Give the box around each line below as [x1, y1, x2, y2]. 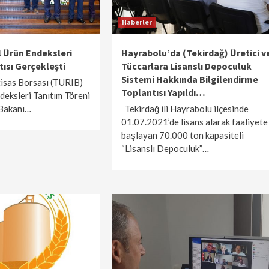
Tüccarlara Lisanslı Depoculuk [121, 60, 252, 72]
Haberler [121, 17, 152, 26]
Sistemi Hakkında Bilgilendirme [121, 73, 258, 85]
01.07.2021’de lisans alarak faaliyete [121, 116, 268, 127]
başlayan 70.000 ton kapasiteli [121, 130, 244, 141]
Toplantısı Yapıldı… [121, 86, 205, 98]
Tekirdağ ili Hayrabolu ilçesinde [121, 103, 249, 114]
